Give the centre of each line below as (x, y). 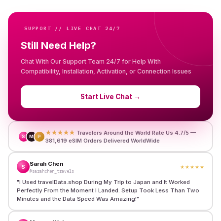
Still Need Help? (58, 45)
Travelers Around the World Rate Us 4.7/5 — (136, 132)
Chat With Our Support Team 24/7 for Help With (91, 61)
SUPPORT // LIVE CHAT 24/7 (72, 28)
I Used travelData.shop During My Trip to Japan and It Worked (104, 182)
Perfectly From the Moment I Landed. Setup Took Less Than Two (108, 190)
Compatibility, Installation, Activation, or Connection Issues (106, 71)
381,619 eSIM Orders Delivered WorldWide (102, 140)
